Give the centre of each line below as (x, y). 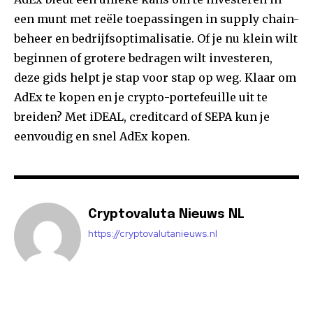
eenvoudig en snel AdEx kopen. (102, 137)
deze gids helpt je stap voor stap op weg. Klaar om (155, 78)
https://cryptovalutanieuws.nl (153, 234)
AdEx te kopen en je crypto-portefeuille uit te (141, 97)
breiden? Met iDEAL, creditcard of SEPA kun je (142, 117)
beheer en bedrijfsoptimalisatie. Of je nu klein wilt (156, 39)
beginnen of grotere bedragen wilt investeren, (143, 58)
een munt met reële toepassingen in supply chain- (156, 19)
